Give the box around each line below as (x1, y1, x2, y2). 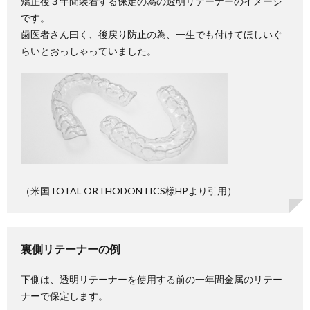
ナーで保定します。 (21, 290, 108, 302)
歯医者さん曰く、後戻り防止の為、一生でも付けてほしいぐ (21, 28, 282, 40)
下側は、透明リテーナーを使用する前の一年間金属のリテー (21, 273, 282, 285)
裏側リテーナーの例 (21, 242, 120, 255)
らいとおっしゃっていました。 (21, 45, 156, 57)
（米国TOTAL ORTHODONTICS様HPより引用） (21, 185, 237, 197)
